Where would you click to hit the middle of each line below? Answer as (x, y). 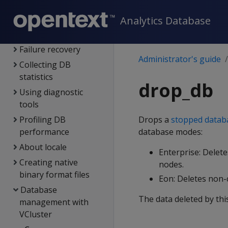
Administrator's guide (180, 59)
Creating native (48, 162)
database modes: (170, 132)
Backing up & (44, 22)
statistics (36, 77)
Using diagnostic (51, 92)
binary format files (55, 175)
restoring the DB (52, 34)
